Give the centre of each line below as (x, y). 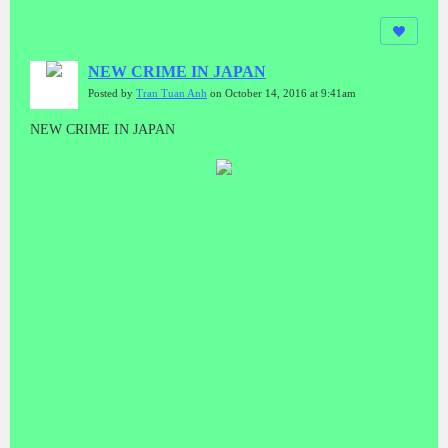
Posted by (112, 93)
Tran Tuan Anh (171, 93)
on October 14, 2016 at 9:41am (281, 93)
